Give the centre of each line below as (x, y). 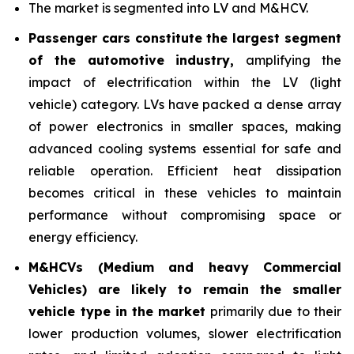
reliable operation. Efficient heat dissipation (185, 171)
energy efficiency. (83, 237)
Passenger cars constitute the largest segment (185, 38)
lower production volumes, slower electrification (185, 333)
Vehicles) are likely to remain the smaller (185, 289)
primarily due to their (273, 311)
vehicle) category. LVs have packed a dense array (185, 104)
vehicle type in (78, 311)
